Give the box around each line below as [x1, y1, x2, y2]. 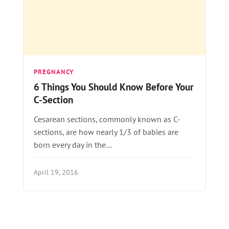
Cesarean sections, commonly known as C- [33, 114, 180, 125]
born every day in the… [33, 140, 112, 150]
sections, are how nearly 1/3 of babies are [33, 127, 178, 138]
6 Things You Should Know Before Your [33, 80, 194, 94]
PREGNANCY [33, 67, 75, 77]
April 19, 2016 [33, 167, 78, 177]
